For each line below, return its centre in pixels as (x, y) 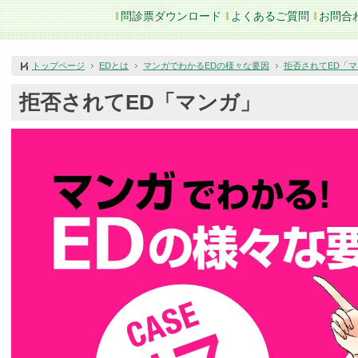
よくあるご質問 (270, 16)
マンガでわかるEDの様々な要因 (206, 66)
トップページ (58, 66)
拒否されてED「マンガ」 (140, 102)
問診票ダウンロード (171, 16)
